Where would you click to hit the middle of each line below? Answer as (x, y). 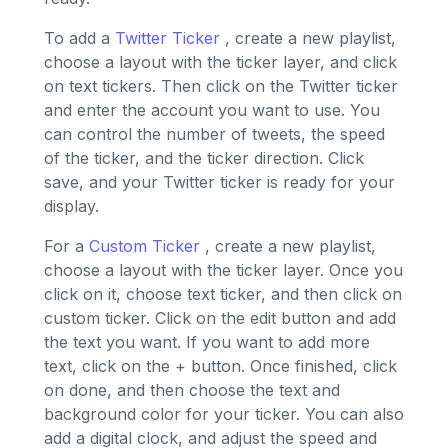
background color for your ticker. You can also (224, 414)
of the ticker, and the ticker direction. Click (204, 158)
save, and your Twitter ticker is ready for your (219, 182)
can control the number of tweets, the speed (214, 134)
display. (71, 206)
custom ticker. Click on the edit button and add (220, 318)
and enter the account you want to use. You (212, 110)
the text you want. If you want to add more (207, 342)
